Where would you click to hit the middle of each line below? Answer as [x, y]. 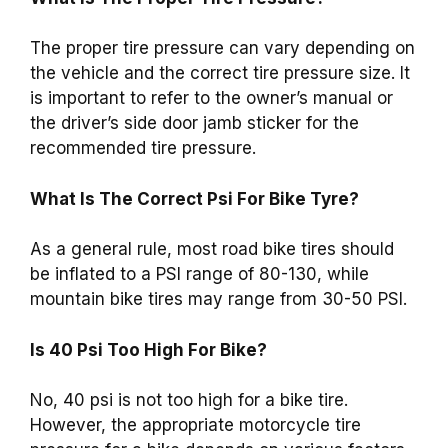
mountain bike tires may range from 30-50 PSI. [218, 299]
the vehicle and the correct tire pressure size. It [220, 73]
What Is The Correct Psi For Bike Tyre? [194, 198]
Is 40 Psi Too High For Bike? [148, 349]
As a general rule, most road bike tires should [212, 249]
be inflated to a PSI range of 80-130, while [199, 274]
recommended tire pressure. [143, 148]
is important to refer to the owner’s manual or [211, 98]
